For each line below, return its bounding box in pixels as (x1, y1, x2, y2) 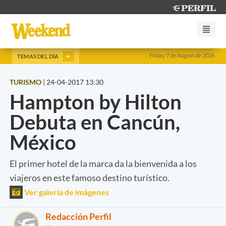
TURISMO (10, 77, 41, 86)
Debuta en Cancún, (10, 109, 180, 134)
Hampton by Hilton (10, 89, 182, 114)
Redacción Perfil (45, 210, 111, 222)
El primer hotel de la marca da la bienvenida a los (10, 157, 197, 169)
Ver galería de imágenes (23, 187, 109, 197)
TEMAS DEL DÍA (17, 52, 60, 60)
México (10, 130, 76, 154)
